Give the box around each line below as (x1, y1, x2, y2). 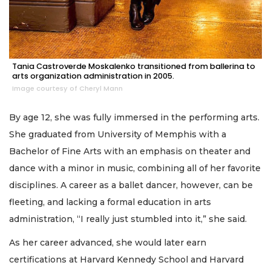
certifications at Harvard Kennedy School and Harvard (9, 253, 244, 265)
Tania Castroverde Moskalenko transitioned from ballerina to (12, 61, 255, 72)
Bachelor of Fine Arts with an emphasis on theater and (9, 146, 250, 157)
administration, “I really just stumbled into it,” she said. (9, 214, 249, 225)
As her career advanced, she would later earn (9, 237, 206, 248)
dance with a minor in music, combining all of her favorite (9, 163, 261, 174)
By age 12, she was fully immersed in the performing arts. (9, 112, 260, 123)
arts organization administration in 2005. (12, 71, 174, 82)
